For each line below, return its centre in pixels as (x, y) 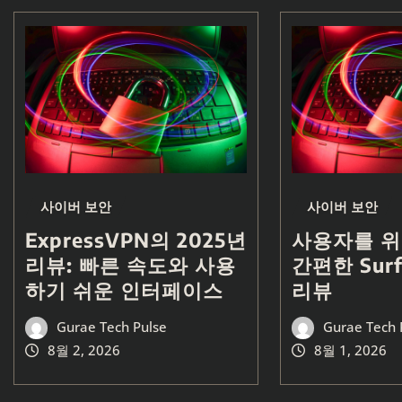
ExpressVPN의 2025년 (136, 240)
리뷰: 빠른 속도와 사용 (131, 265)
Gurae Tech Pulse (111, 327)
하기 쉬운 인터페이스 (124, 290)
